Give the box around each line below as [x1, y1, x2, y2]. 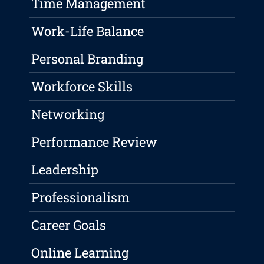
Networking [31, 105, 105, 123]
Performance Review [31, 133, 158, 151]
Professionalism [31, 189, 130, 206]
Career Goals [31, 216, 107, 234]
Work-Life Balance [31, 22, 144, 40]
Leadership [31, 161, 99, 179]
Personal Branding [31, 50, 144, 68]
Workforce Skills [31, 78, 133, 95]
